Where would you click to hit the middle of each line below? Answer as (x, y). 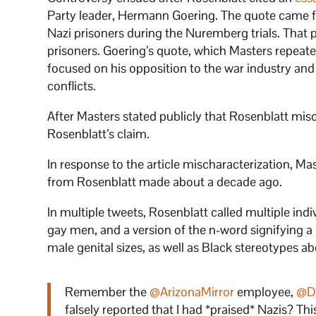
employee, (266, 292)
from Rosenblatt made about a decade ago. (165, 182)
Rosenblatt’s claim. (99, 134)
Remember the (108, 292)
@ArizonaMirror (192, 292)
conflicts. (73, 86)
